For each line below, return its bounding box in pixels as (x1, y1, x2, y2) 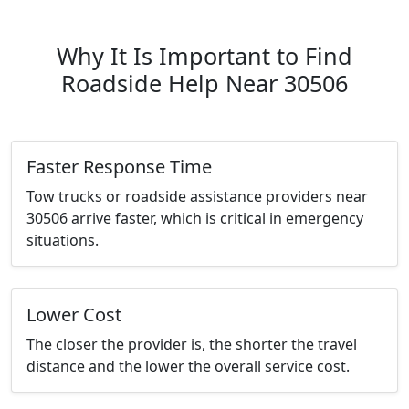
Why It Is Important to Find (57, 40, 352, 72)
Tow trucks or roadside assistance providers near (26, 186, 368, 207)
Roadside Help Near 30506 (61, 68, 348, 100)
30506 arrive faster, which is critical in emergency (26, 208, 363, 229)
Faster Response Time (26, 154, 212, 180)
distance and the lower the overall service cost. (26, 356, 350, 377)
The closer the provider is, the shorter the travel (26, 334, 357, 355)
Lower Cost (26, 302, 121, 328)
